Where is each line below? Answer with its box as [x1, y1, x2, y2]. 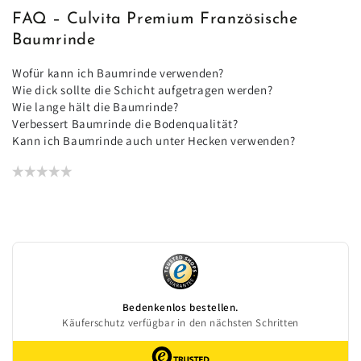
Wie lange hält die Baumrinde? [12, 98, 179, 114]
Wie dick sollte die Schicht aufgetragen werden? [12, 81, 273, 98]
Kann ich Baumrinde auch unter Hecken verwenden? [12, 132, 296, 148]
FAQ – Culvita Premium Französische [12, 11, 298, 28]
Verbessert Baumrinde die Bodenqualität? [12, 115, 239, 131]
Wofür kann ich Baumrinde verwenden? [12, 64, 224, 81]
